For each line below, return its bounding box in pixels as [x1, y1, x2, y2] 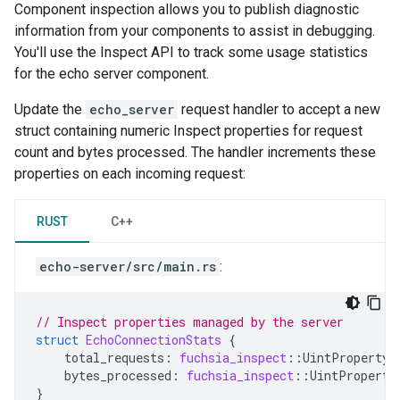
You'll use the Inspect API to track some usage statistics [14, 44, 368, 62]
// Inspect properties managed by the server [36, 313, 344, 331]
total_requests [64, 349, 164, 367]
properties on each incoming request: [14, 165, 246, 183]
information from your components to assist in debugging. [14, 22, 375, 40]
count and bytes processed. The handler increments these [14, 144, 376, 162]
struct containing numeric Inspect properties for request [14, 122, 362, 140]
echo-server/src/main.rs [39, 258, 216, 276]
